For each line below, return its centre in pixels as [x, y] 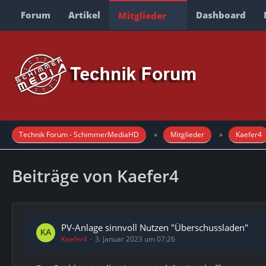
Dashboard [221, 15]
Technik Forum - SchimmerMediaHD [79, 134]
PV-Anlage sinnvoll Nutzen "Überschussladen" [155, 227]
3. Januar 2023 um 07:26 [135, 239]
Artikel [84, 15]
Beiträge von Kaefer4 [95, 176]
